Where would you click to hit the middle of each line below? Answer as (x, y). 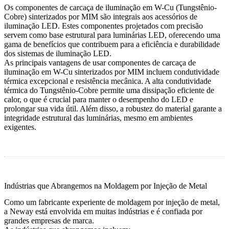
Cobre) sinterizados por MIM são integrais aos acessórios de (101, 16)
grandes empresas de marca (48, 220)
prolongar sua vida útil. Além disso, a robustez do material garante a (113, 108)
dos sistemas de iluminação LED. (58, 53)
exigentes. (20, 127)
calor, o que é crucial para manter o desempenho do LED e (99, 99)
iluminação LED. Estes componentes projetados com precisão (104, 26)
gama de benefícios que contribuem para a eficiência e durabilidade (112, 44)
